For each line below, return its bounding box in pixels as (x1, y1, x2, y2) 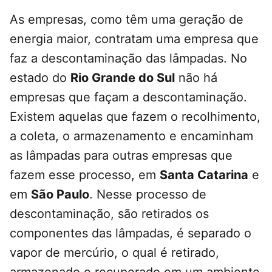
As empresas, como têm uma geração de (10, 12, 243, 27)
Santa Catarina (160, 168, 248, 183)
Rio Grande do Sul (70, 70, 175, 86)
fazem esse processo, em (10, 168, 160, 183)
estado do (10, 70, 70, 86)
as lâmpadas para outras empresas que (10, 148, 233, 163)
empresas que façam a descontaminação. (10, 90, 247, 105)
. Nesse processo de (89, 187, 206, 202)
